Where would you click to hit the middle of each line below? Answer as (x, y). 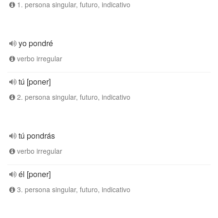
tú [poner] (35, 82)
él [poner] (35, 174)
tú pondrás (37, 136)
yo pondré (36, 43)
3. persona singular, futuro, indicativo (73, 189)
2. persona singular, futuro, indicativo (73, 97)
